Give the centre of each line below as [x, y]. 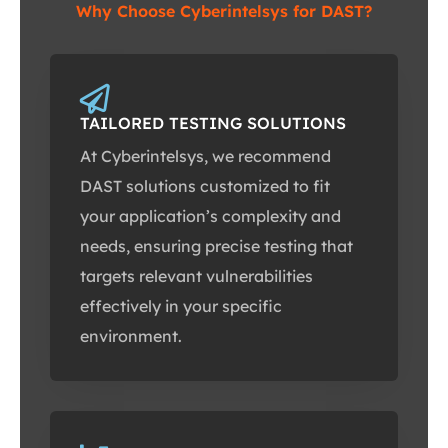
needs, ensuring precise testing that [216, 246]
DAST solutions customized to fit [205, 186]
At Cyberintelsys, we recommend [205, 156]
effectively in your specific [181, 306]
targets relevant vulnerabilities [196, 276]
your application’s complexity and [210, 216]
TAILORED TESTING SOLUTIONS [213, 123]
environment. [131, 336]
